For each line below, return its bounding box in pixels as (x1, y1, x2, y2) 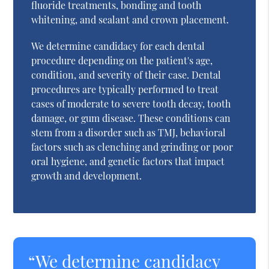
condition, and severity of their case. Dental (31, 68, 222, 81)
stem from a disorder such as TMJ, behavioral (31, 125, 226, 139)
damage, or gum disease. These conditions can (31, 111, 231, 124)
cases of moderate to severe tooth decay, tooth (31, 97, 231, 110)
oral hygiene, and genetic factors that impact (31, 154, 225, 168)
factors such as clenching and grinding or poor (31, 140, 234, 153)
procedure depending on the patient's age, (31, 53, 213, 67)
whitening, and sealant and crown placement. (31, 13, 229, 26)
